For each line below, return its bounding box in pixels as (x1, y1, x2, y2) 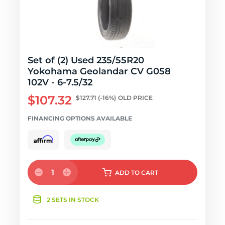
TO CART (131, 169, 158, 176)
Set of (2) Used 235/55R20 (28, 55, 144, 66)
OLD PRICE (118, 94, 153, 101)
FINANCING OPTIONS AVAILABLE (28, 115, 132, 122)
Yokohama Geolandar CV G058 (28, 66, 171, 77)
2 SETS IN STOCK (47, 196, 99, 203)
